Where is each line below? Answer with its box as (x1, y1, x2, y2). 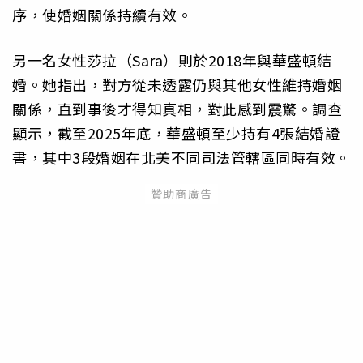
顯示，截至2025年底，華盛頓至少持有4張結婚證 (12, 122, 340, 144)
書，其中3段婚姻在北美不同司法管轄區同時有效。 (12, 147, 351, 169)
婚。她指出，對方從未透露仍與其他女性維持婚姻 (12, 74, 342, 96)
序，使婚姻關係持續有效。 (12, 4, 192, 26)
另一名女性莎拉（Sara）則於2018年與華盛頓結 (12, 49, 332, 71)
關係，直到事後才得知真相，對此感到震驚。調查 (12, 98, 342, 120)
